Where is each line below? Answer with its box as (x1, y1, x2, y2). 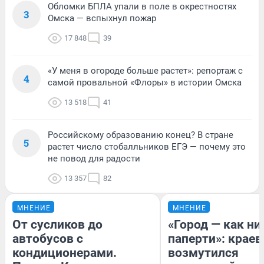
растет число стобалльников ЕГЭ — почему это (48, 141, 246, 152)
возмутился (168, 245, 239, 260)
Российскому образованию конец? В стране (48, 129, 233, 140)
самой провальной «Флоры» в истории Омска (48, 77, 242, 88)
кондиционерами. (12, 245, 117, 260)
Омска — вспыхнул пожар (48, 12, 156, 24)
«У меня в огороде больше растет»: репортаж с (48, 65, 243, 76)
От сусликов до (12, 217, 103, 232)
